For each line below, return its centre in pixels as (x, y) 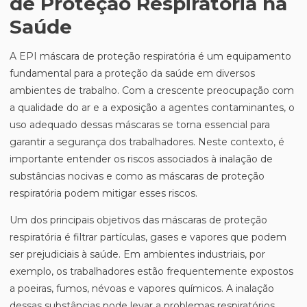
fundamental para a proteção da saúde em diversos (132, 73)
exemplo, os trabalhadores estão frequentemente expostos (151, 271)
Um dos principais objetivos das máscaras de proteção (138, 220)
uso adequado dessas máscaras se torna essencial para (140, 125)
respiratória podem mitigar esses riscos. (103, 193)
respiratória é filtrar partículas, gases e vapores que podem (148, 237)
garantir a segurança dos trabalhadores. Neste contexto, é (147, 142)
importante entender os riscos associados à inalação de (141, 159)
